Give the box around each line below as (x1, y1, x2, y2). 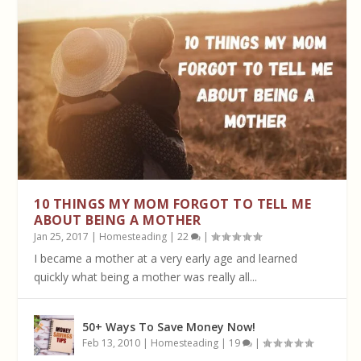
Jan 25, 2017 (34, 229, 89, 243)
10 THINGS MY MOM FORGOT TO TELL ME (34, 194, 312, 213)
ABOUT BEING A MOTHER (34, 210, 201, 229)
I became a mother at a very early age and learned (34, 250, 298, 266)
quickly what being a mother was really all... (34, 268, 258, 284)
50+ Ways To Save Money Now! (82, 318, 256, 334)
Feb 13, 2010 (82, 335, 141, 350)
